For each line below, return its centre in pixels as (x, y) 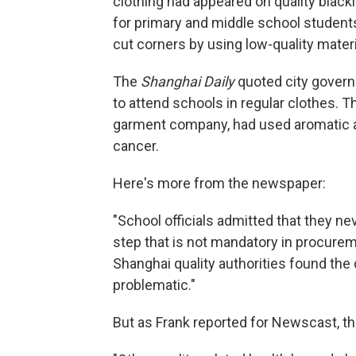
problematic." (154, 285)
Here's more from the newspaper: (219, 183)
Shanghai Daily (186, 81)
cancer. (136, 146)
